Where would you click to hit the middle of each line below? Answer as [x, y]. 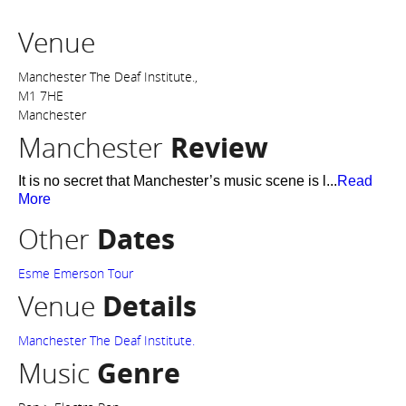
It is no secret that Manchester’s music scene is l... [178, 181]
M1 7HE [41, 96]
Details [150, 306]
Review [219, 147]
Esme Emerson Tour [76, 273]
